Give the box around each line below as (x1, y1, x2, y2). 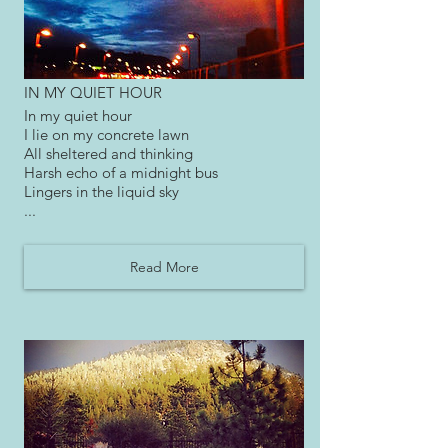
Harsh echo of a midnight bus (24, 162, 218, 182)
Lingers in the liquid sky (24, 181, 179, 201)
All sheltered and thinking (24, 143, 193, 163)
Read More (129, 257, 199, 276)
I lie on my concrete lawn (24, 124, 189, 144)
